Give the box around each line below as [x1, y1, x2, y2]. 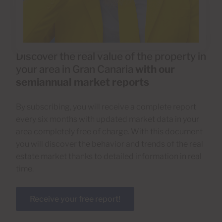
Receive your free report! [30, 194, 120, 204]
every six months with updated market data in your [16, 114, 199, 124]
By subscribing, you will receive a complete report [16, 102, 196, 112]
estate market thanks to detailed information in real [16, 152, 202, 162]
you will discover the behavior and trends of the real [16, 139, 203, 149]
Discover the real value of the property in [16, 50, 206, 63]
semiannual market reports [16, 76, 149, 89]
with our [135, 63, 175, 76]
